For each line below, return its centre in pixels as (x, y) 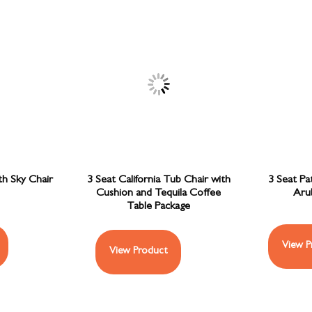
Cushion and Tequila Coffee (159, 193)
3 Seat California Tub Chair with (158, 180)
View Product (139, 251)
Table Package (159, 206)
